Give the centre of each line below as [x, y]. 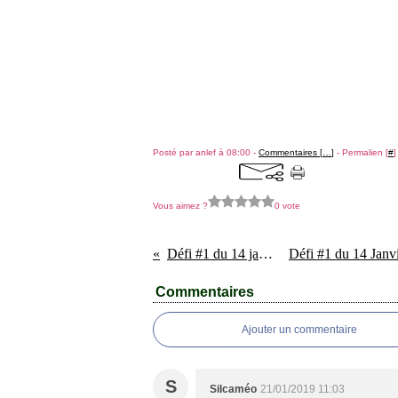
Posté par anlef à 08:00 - [206, 152]
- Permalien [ [361, 152]
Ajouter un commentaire [299, 330]
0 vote [287, 205]
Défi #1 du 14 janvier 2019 [266, 254]
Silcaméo [233, 389]
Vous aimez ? [180, 205]
